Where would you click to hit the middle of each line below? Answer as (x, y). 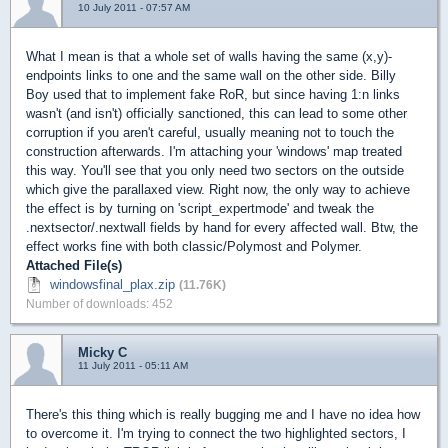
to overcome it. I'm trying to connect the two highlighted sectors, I (216, 433)
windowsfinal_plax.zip (112, 284)
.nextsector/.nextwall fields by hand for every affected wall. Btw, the (222, 227)
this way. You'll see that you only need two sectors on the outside (215, 170)
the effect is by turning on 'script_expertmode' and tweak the (200, 208)
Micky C (102, 352)
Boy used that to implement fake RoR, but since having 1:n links (213, 94)
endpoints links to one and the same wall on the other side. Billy (211, 75)
